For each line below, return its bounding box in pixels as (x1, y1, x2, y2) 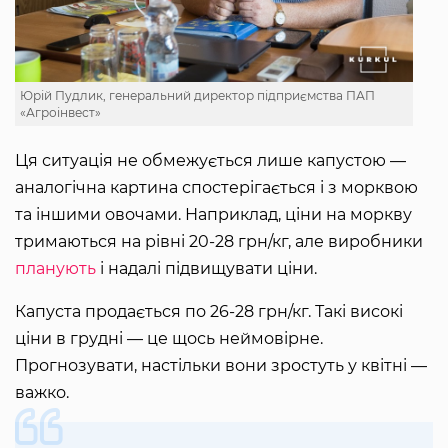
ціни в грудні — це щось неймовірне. (15, 329, 323, 349)
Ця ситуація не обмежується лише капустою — (15, 151, 406, 171)
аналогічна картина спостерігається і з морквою (15, 178, 418, 198)
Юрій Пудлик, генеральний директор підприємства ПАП (20, 88, 375, 104)
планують (15, 259, 96, 279)
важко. (15, 383, 77, 403)
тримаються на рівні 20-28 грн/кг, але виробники (15, 232, 423, 252)
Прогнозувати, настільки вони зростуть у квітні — (15, 356, 427, 376)
